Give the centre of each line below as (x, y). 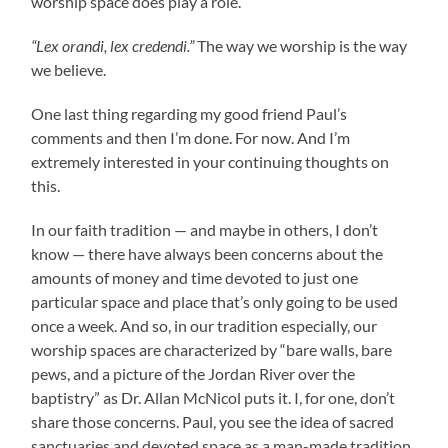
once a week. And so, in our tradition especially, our (204, 325)
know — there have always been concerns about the (207, 253)
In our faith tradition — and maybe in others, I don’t (205, 229)
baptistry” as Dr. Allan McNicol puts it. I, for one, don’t (213, 397)
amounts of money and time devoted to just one (195, 277)
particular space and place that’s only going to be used (215, 301)
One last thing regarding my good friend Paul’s (189, 113)
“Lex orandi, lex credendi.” (113, 45)
